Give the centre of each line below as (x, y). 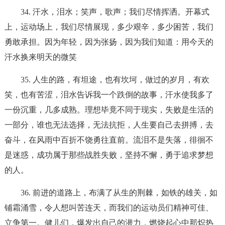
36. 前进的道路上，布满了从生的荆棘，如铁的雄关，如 (119, 193)
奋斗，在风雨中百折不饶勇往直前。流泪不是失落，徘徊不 (109, 140)
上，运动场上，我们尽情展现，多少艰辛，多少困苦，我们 (109, 27)
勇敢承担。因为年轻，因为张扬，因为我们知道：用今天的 (109, 42)
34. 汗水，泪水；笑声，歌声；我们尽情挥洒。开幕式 (115, 12)
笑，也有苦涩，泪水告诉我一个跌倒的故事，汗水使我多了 (109, 95)
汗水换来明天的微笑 (40, 57)
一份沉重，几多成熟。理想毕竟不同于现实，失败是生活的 (109, 110)
